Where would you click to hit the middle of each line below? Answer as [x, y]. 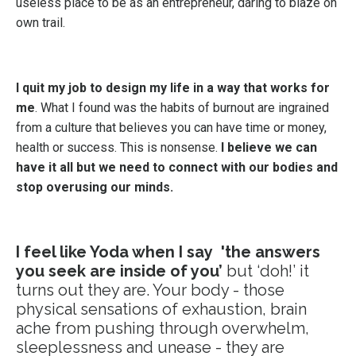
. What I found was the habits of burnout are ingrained [182, 108]
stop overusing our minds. [95, 187]
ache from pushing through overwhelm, [163, 328]
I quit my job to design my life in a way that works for [173, 88]
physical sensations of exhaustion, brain [161, 309]
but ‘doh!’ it [266, 271]
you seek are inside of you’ [119, 271]
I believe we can [269, 147]
